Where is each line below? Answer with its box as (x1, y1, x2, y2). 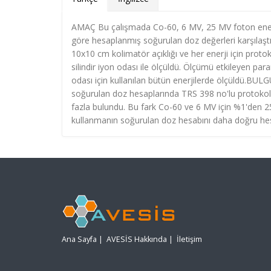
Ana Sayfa (62, 234, 97, 245)
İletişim (177, 234, 202, 245)
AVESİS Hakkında (106, 234, 167, 245)
